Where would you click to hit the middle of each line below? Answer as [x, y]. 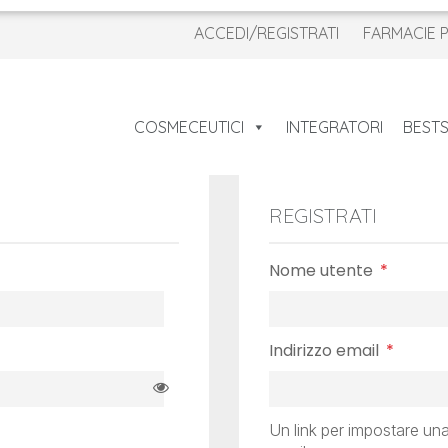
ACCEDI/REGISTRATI [266, 32]
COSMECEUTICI [189, 127]
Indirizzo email [326, 351]
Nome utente [323, 271]
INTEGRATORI [334, 127]
